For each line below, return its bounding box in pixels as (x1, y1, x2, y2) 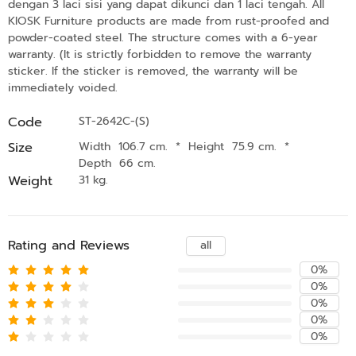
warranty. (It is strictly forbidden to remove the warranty (8, 45, 311, 63)
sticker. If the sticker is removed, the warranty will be (8, 62, 298, 79)
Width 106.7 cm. (79, 137, 172, 155)
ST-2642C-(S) (79, 112, 150, 130)
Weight (8, 170, 52, 191)
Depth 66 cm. (79, 154, 157, 172)
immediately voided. (8, 79, 118, 96)
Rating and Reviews (8, 234, 130, 255)
